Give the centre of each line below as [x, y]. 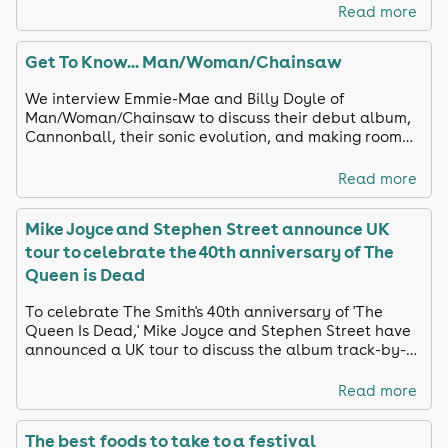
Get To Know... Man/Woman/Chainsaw [183, 62]
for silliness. [67, 156]
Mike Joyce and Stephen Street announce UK [207, 228]
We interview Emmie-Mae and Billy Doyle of [184, 99]
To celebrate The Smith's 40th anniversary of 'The [204, 311]
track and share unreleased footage [157, 368]
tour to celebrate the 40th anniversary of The [209, 251]
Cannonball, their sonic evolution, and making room [213, 137]
